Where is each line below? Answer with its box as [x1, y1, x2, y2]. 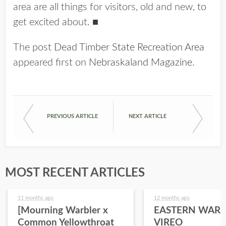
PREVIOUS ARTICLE [47, 114, 98, 120]
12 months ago [154, 195, 190, 201]
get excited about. [13, 17, 92, 28]
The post [13, 42, 54, 53]
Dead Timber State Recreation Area [54, 42, 204, 53]
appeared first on [13, 58, 89, 68]
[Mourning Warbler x [18, 206, 108, 216]
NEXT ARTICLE [129, 114, 166, 120]
